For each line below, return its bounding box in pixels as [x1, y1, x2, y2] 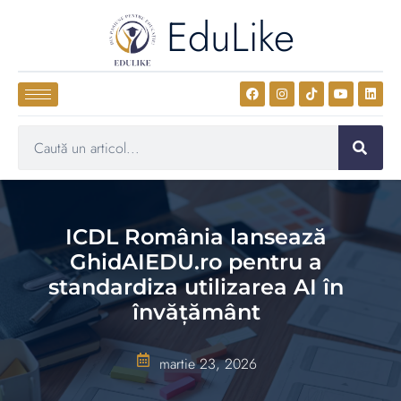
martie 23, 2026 [158, 354, 257, 374]
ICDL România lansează [65, 224, 327, 250]
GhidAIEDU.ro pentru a [70, 249, 322, 275]
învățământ [132, 299, 260, 325]
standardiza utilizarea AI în [48, 274, 344, 300]
